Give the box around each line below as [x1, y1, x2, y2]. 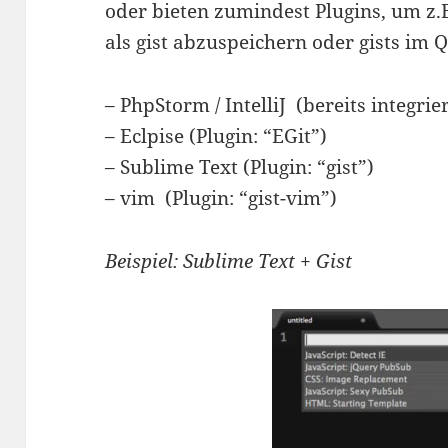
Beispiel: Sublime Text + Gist [105, 247, 353, 274]
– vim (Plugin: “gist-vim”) [105, 184, 338, 211]
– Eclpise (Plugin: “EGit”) [105, 122, 328, 149]
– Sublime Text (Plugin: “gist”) [105, 153, 375, 180]
